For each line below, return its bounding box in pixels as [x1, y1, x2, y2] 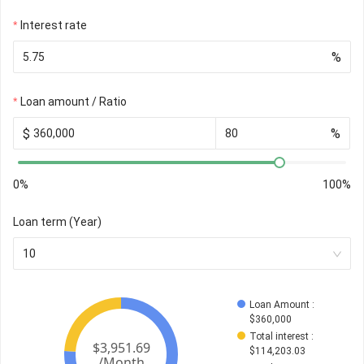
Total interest [249, 331, 309, 343]
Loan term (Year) [13, 215, 102, 229]
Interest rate [20, 19, 87, 32]
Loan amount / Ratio [20, 95, 127, 109]
